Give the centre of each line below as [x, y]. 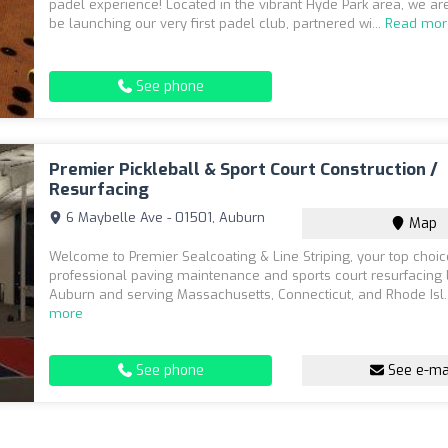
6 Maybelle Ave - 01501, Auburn [164, 217]
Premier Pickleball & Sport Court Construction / [244, 169]
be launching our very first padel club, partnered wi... [217, 23]
